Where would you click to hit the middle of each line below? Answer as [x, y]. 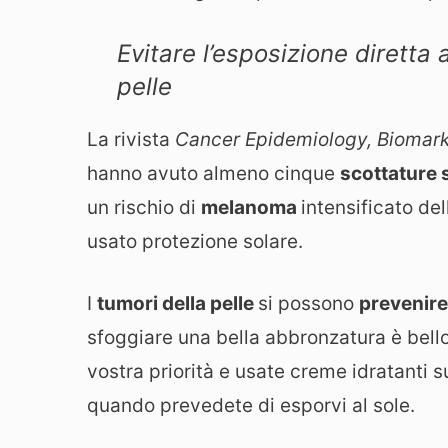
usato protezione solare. [195, 241]
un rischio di [144, 207]
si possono [308, 304]
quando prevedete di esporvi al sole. [251, 406]
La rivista [131, 139]
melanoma [251, 207]
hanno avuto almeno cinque [213, 173]
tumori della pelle [177, 304]
